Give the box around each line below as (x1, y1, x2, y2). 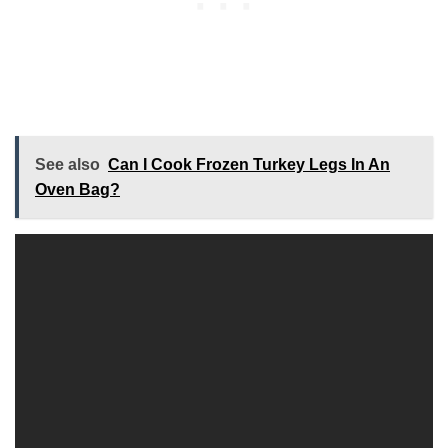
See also (35, 156, 100, 174)
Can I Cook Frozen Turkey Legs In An (108, 156, 390, 174)
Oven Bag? (35, 181, 120, 199)
